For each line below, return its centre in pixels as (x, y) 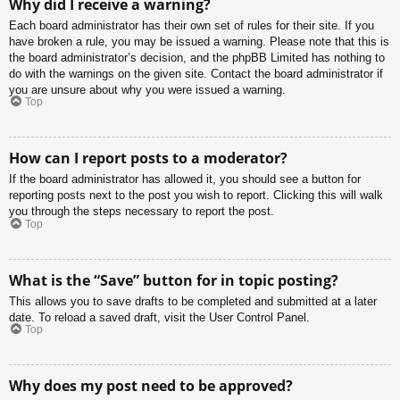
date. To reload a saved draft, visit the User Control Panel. (159, 317)
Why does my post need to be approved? (151, 386)
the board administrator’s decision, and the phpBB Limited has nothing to (197, 57)
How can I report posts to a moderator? (148, 158)
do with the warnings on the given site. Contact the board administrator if (196, 73)
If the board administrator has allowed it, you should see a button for (185, 179)
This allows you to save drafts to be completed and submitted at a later (193, 301)
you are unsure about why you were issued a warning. (147, 89)
